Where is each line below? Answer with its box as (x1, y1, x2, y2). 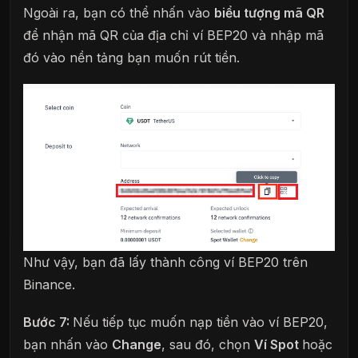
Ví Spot (254, 336, 302, 353)
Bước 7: (23, 314, 73, 331)
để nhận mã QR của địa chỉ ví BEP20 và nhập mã (23, 26, 324, 43)
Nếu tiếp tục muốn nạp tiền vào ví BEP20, (73, 314, 328, 331)
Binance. (23, 276, 75, 292)
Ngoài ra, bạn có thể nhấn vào (23, 4, 214, 21)
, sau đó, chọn (161, 336, 254, 353)
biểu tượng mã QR (214, 4, 324, 21)
